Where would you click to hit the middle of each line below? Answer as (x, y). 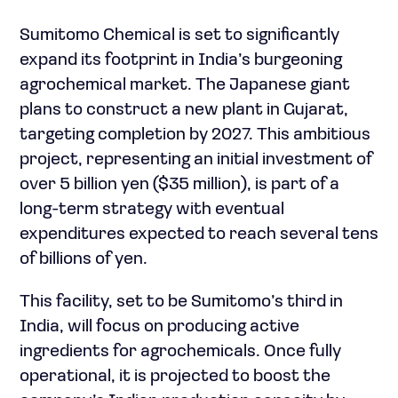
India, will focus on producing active (159, 327)
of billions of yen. (84, 259)
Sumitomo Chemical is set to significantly (179, 36)
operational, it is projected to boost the (175, 377)
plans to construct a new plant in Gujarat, (184, 110)
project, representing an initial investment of (196, 160)
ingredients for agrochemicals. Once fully (180, 352)
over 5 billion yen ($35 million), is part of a (179, 185)
